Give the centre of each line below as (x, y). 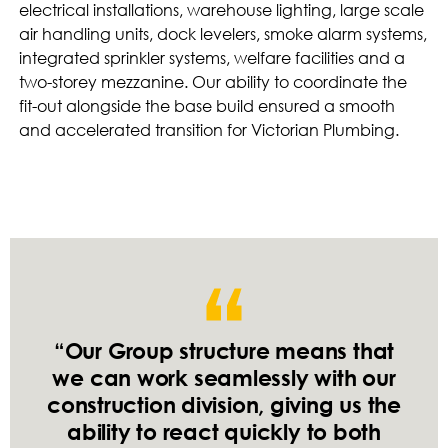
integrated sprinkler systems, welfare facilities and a (212, 58)
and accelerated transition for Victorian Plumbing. (209, 130)
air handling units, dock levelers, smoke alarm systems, (223, 34)
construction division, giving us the (224, 405)
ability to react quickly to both (224, 432)
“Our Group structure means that (224, 351)
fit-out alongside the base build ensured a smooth (207, 106)
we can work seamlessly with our (224, 378)
